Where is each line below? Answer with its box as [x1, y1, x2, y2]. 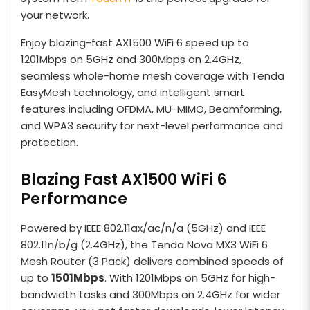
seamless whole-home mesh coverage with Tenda [21, 68, 284, 83]
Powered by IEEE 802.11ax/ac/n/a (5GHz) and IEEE [21, 220, 266, 235]
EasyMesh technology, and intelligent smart [21, 84, 245, 100]
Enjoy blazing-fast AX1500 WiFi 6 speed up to [21, 35, 249, 50]
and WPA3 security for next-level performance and [21, 118, 283, 133]
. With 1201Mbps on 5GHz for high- [104, 270, 275, 285]
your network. [21, 7, 89, 22]
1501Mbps [51, 270, 104, 285]
